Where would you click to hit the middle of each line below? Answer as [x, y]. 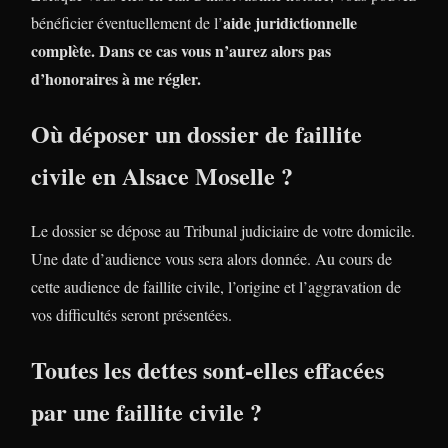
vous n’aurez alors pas [256, 50]
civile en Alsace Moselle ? [162, 175]
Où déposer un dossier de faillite [196, 133]
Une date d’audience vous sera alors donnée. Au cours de [211, 258]
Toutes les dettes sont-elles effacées [207, 369]
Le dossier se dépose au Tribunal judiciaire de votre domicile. [223, 230]
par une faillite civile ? [146, 411]
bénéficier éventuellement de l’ [127, 22]
